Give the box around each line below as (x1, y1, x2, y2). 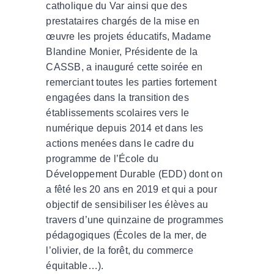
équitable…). (46, 260, 104, 271)
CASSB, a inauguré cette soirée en (46, 61, 203, 72)
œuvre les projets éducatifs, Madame (46, 31, 211, 42)
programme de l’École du (46, 153, 159, 164)
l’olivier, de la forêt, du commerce (46, 245, 193, 256)
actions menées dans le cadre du (46, 138, 194, 149)
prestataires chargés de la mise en (46, 15, 200, 26)
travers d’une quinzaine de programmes (46, 214, 224, 225)
